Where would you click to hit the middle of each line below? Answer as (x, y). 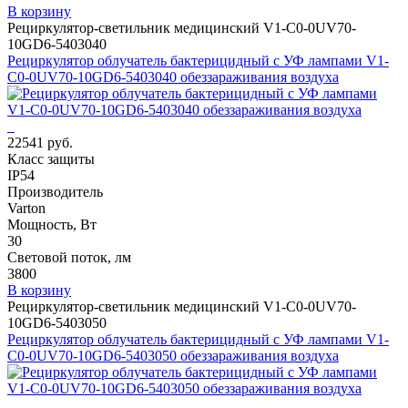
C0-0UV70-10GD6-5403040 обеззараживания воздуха (173, 76)
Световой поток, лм (69, 257)
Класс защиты (51, 158)
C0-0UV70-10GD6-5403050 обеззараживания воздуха (173, 355)
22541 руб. (40, 142)
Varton (26, 208)
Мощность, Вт (52, 224)
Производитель (55, 191)
